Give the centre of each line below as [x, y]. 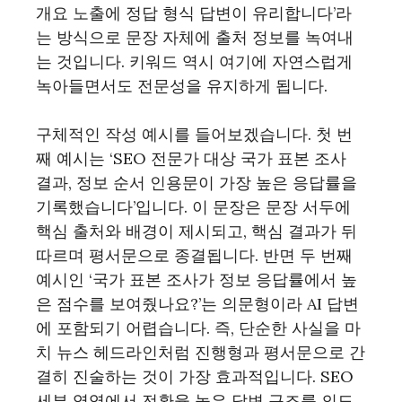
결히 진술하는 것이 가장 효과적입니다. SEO [195, 376]
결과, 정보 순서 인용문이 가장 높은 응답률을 [197, 183]
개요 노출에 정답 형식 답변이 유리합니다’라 [194, 13]
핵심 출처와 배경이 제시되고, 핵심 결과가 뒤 [197, 231]
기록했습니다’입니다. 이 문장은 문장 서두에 [193, 207]
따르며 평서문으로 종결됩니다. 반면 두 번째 [194, 255]
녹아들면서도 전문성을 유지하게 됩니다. [182, 86]
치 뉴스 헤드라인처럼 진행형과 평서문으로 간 [201, 352]
